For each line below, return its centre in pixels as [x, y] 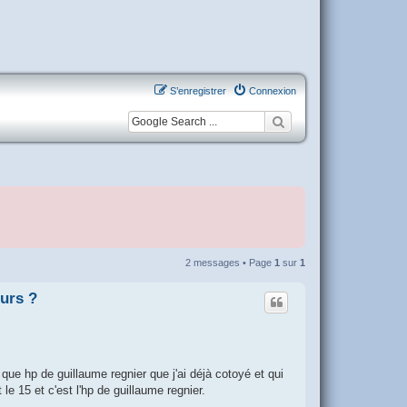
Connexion [273, 91]
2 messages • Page [230, 263]
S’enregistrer [198, 91]
